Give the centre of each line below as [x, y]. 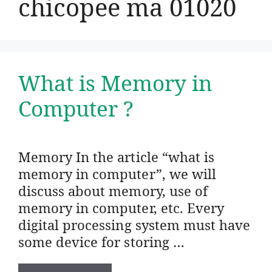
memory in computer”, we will [117, 173]
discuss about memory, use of [113, 190]
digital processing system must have [134, 224]
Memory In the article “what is [116, 156]
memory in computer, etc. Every [121, 207]
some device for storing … [101, 241]
